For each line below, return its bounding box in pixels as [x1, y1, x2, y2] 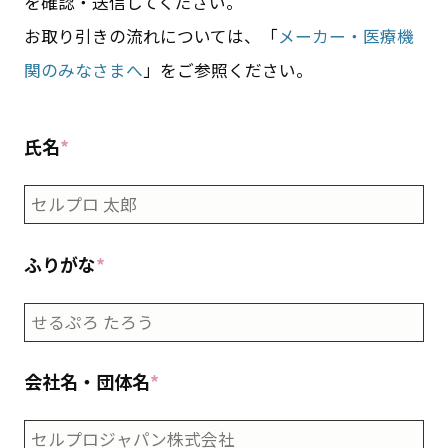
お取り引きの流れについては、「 [23, 24, 278, 49]
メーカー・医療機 [277, 24, 414, 49]
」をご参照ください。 [142, 58, 313, 83]
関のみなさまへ [23, 58, 143, 83]
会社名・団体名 [23, 368, 150, 395]
